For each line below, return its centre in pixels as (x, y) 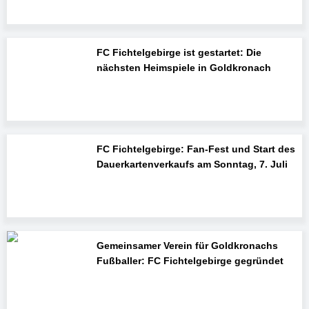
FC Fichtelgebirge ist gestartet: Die (179, 53)
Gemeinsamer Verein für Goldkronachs (187, 245)
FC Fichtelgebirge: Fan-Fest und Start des (196, 149)
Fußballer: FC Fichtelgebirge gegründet (190, 260)
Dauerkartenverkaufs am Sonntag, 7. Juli (192, 165)
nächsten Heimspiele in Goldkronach (183, 68)
